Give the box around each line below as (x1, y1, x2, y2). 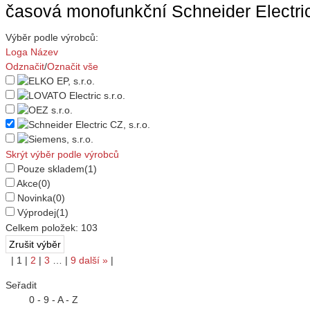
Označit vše (47, 61, 98, 73)
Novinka (17, 192, 53, 204)
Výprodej (17, 207, 56, 219)
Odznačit (6, 61, 44, 73)
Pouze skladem (17, 163, 84, 175)
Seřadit (6, 280, 37, 291)
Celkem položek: (6, 222, 81, 234)
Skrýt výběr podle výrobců (6, 149, 119, 161)
